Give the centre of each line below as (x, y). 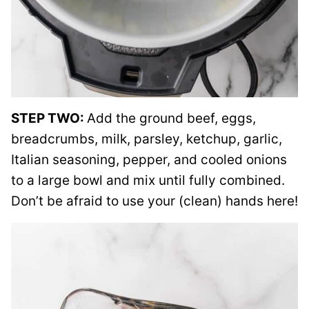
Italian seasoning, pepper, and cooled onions (149, 160)
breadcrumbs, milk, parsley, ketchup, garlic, (147, 139)
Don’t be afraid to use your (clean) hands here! (154, 201)
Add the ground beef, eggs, (171, 118)
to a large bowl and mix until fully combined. (148, 180)
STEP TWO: (49, 118)
